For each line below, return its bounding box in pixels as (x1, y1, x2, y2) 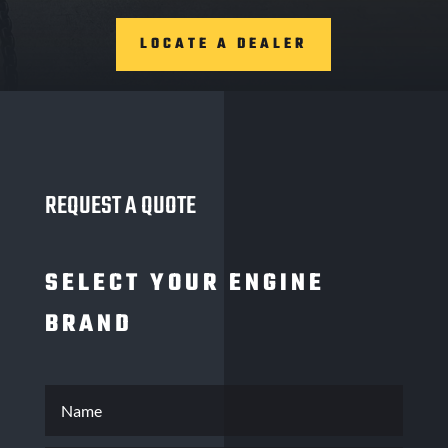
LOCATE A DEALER (140, 32, 308, 56)
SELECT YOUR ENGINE (44, 264, 325, 302)
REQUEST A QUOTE (44, 186, 196, 226)
